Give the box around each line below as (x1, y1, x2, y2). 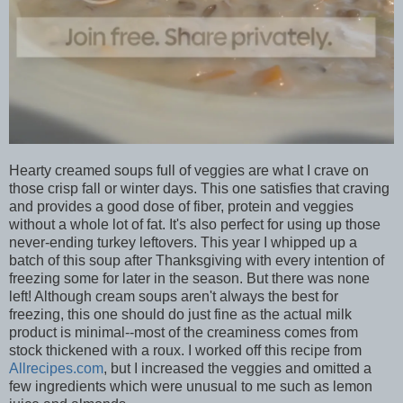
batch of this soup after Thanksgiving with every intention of (9, 253, 384, 269)
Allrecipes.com (9, 361, 103, 377)
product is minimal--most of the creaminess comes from (9, 325, 358, 341)
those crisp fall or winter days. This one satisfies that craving (9, 181, 390, 197)
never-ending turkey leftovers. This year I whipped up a (9, 235, 357, 251)
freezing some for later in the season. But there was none (9, 271, 370, 287)
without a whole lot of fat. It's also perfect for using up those (9, 217, 381, 233)
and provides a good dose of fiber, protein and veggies (9, 199, 354, 215)
